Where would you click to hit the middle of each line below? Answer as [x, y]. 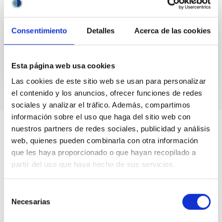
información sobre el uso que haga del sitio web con [101, 117]
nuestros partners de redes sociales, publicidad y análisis [111, 129]
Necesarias [31, 201]
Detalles [101, 30]
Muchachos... [48, 20]
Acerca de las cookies [172, 30]
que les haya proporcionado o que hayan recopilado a [104, 153]
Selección [20, 191]
